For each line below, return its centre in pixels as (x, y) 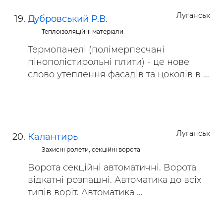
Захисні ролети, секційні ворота (91, 149)
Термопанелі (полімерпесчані (96, 50)
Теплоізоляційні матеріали (83, 31)
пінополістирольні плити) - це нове (109, 62)
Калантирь (53, 137)
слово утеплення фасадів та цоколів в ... (118, 74)
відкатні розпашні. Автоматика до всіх (114, 180)
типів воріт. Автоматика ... (85, 192)
